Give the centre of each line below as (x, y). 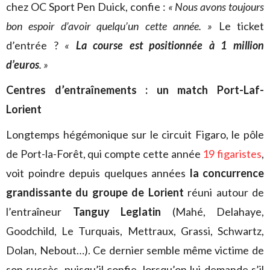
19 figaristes (232, 154)
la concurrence (227, 173)
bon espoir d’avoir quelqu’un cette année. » (109, 26)
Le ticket (238, 26)
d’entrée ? (36, 45)
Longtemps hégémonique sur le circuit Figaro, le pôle (135, 134)
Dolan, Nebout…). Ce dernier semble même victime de (135, 250)
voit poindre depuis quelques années (98, 173)
